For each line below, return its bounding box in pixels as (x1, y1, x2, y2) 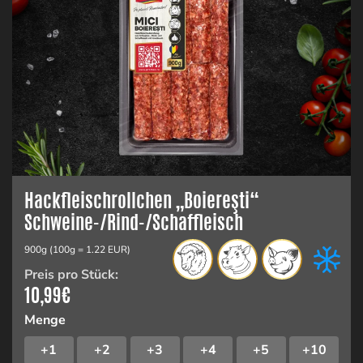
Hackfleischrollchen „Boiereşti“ (24, 186, 259, 211)
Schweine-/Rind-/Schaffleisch (24, 208, 243, 233)
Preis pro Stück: (24, 266, 118, 284)
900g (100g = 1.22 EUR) (24, 243, 130, 256)
